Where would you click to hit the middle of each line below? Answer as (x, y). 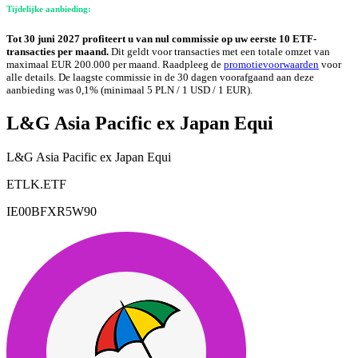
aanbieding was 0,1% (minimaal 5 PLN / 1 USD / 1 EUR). (129, 90)
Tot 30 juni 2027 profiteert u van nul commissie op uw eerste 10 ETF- (161, 39)
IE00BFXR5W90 (52, 212)
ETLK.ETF (36, 185)
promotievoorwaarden (271, 65)
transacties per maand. (59, 52)
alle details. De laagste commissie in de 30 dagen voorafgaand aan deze (160, 78)
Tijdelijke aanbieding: (49, 8)
